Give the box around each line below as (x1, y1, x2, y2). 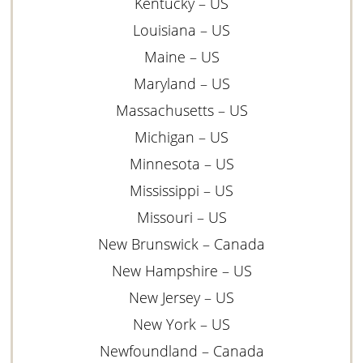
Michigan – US (135, 126, 228, 147)
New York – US (133, 314, 230, 334)
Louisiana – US (133, 19, 230, 40)
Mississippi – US (130, 180, 233, 200)
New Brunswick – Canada (98, 233, 265, 254)
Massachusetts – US (115, 100, 248, 120)
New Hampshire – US (111, 260, 252, 280)
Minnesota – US (129, 153, 234, 173)
